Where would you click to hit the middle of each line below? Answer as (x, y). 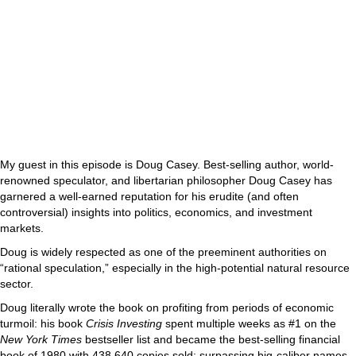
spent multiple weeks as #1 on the (251, 323)
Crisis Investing (126, 323)
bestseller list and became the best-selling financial (211, 339)
